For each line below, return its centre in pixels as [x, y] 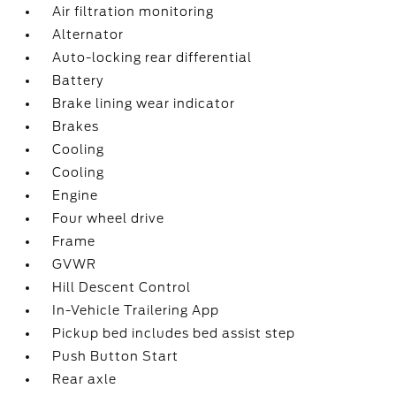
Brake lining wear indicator [144, 103]
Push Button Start [116, 356]
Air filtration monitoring [133, 11]
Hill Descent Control [122, 287]
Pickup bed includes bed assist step [174, 333]
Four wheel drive [109, 218]
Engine [76, 195]
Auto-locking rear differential [152, 57]
